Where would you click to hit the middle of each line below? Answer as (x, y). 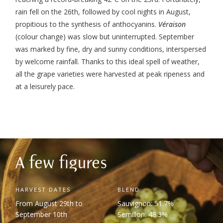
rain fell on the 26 (44, 11)
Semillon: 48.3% (142, 215)
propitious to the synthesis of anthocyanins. (87, 24)
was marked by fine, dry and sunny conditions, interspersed (111, 49)
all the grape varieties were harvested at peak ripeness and (110, 74)
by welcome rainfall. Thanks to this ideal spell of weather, (108, 61)
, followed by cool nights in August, (135, 11)
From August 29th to (49, 204)
